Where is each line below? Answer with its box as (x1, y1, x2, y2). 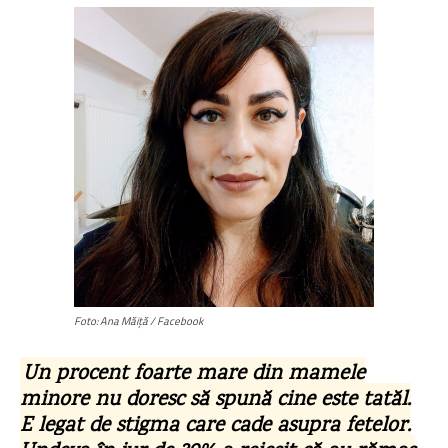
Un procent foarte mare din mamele (23, 359, 365, 390)
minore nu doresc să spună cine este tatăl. (20, 385, 411, 416)
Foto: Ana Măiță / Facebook (74, 313, 203, 329)
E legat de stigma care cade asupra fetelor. (20, 411, 411, 442)
